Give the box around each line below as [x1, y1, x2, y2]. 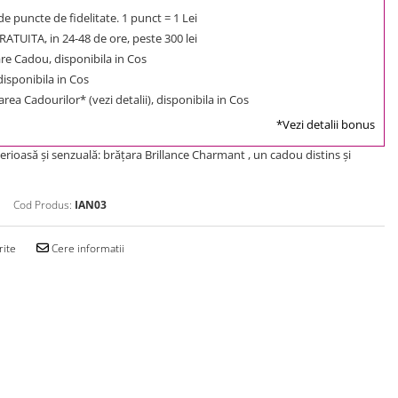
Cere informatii [49, 240, 124, 256]
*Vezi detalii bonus [276, 115, 375, 132]
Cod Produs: [13, 196, 72, 212]
